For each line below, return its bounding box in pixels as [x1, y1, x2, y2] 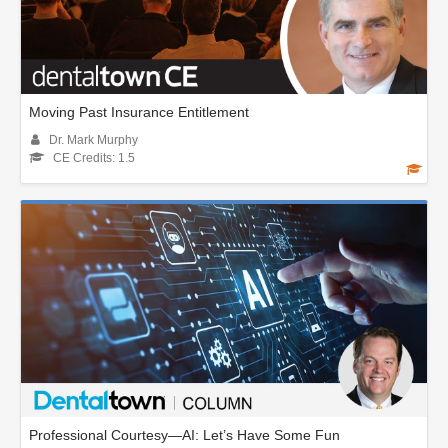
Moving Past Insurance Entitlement [29, 103, 249, 120]
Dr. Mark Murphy [49, 132, 138, 147]
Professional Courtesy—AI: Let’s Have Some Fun [29, 426, 340, 443]
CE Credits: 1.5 [53, 150, 135, 165]
